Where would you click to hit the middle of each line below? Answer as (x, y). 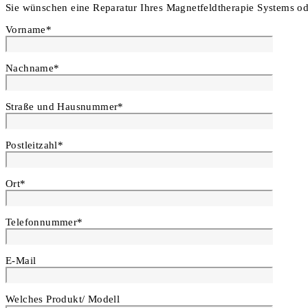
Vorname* (29, 30)
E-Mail (21, 261)
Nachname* (33, 68)
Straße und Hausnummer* (65, 107)
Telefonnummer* (44, 222)
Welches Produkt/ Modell (63, 299)
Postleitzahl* (35, 145)
